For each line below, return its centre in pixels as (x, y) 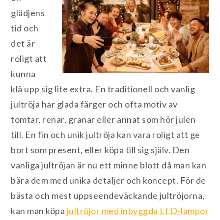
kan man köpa (39, 211)
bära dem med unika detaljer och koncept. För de (109, 180)
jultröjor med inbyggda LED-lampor (138, 211)
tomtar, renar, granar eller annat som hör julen (103, 120)
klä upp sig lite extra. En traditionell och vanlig (103, 89)
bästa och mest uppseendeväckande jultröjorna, (108, 196)
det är (23, 43)
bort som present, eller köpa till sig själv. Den (100, 150)
